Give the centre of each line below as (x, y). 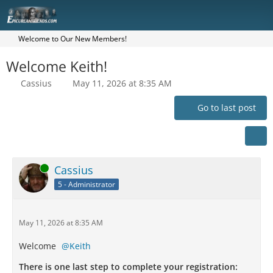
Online (30, 168)
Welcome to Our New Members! (73, 39)
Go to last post (227, 108)
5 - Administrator (87, 184)
